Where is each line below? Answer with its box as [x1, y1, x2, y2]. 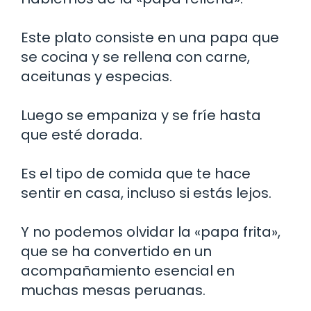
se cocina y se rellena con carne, [21, 47, 250, 67]
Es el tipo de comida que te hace [21, 163, 251, 183]
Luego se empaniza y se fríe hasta [21, 105, 261, 125]
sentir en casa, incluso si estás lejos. [21, 183, 271, 203]
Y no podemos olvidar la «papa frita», [21, 221, 280, 242]
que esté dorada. [21, 124, 142, 144]
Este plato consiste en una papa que [21, 27, 279, 47]
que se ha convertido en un [21, 241, 212, 261]
